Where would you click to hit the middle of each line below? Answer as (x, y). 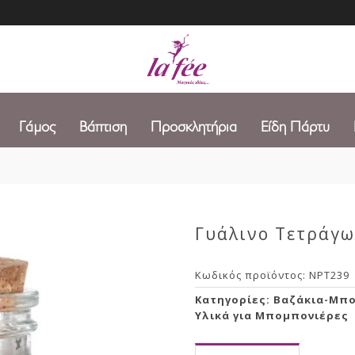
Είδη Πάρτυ (295, 127)
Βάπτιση (103, 127)
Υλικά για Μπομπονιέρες (272, 315)
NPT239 (330, 275)
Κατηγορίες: (235, 300)
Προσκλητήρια (194, 127)
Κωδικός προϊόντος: (252, 275)
